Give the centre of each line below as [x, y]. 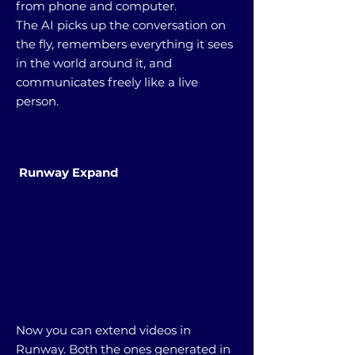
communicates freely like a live [107, 82]
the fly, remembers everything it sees [124, 44]
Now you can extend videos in [103, 330]
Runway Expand [67, 172]
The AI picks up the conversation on [121, 25]
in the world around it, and [94, 63]
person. [37, 101]
